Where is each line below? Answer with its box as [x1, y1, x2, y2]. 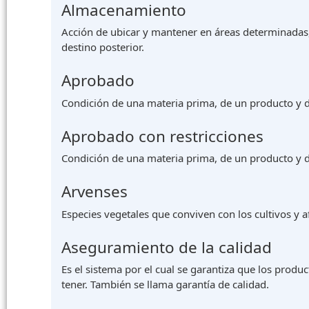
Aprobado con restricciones [61, 125, 263, 147]
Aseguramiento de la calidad [61, 236, 272, 258]
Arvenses [61, 181, 128, 203]
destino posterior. [61, 40, 144, 54]
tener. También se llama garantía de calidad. [61, 277, 269, 292]
